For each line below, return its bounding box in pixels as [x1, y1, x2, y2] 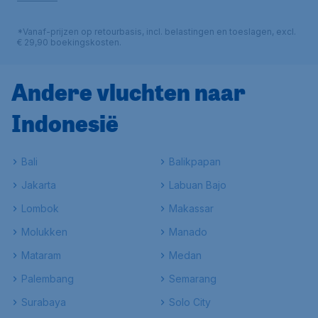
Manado [169, 226, 207, 238]
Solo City [169, 296, 211, 308]
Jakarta [21, 179, 56, 191]
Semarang [169, 273, 216, 285]
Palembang [21, 273, 74, 285]
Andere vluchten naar [11, 76, 246, 107]
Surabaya [21, 296, 66, 308]
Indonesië [11, 107, 119, 138]
